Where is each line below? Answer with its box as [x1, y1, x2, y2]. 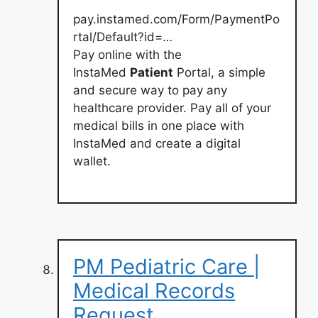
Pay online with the [73, 47, 182, 62]
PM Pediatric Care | [73, 254, 260, 279]
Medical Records [73, 278, 235, 303]
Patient [130, 65, 173, 79]
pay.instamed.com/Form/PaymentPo [73, 11, 280, 26]
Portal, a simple [173, 65, 265, 79]
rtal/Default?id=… [73, 29, 172, 44]
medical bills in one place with [73, 118, 244, 133]
